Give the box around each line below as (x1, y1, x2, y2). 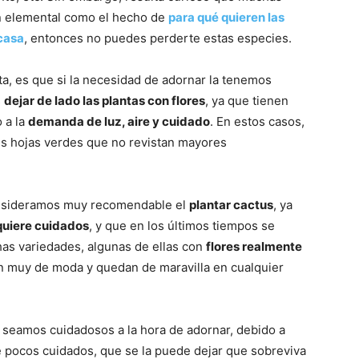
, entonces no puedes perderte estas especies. (24, 30, 292, 46)
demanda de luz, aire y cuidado (28, 113, 210, 129)
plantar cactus (189, 196, 273, 212)
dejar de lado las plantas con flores (4, 92, 205, 108)
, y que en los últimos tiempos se (89, 217, 275, 233)
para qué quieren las (168, 9, 284, 25)
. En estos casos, (210, 113, 305, 129)
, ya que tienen (205, 92, 288, 108)
